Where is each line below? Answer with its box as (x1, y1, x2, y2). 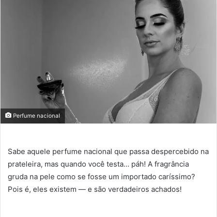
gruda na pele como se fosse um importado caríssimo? (8, 171, 195, 181)
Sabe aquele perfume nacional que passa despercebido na (8, 146, 209, 156)
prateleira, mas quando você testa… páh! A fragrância (8, 159, 189, 169)
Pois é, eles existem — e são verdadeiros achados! (8, 184, 182, 194)
